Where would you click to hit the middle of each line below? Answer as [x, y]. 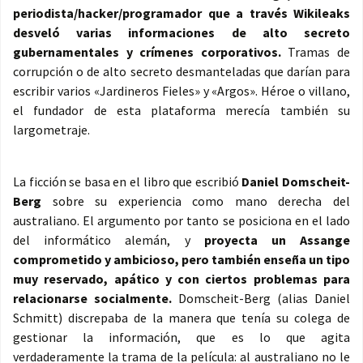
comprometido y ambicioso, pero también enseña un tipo [181, 260]
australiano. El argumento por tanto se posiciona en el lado [181, 221]
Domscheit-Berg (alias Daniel [264, 299]
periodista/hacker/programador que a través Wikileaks [181, 13]
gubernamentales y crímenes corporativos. [147, 52]
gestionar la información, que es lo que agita [181, 337]
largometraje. [51, 130]
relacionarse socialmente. [96, 299]
